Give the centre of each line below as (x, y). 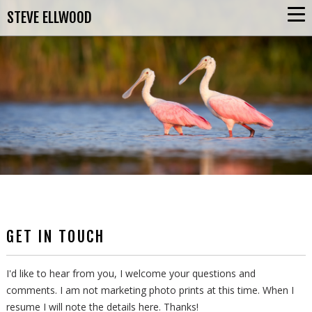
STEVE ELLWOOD (49, 17)
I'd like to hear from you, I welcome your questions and (131, 273)
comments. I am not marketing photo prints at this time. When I (150, 290)
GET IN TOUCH (56, 236)
